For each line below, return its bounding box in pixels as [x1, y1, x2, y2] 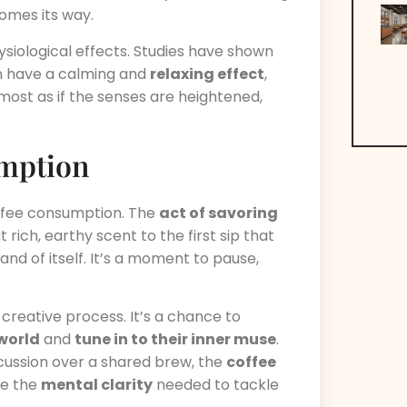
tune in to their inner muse [74, 329, 276, 351]
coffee [226, 352, 276, 373]
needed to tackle [153, 374, 279, 396]
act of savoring [159, 202, 278, 223]
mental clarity [41, 374, 153, 396]
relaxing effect [150, 63, 264, 84]
